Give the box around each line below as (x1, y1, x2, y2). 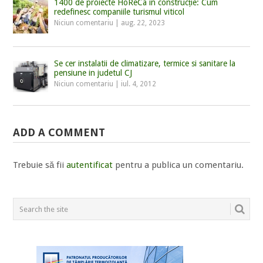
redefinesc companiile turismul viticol (54, 7, 185, 16)
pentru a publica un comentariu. (113, 160, 244, 171)
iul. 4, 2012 (121, 80, 157, 88)
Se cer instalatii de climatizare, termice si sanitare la (54, 59, 236, 68)
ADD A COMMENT (13, 126, 106, 139)
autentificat (66, 160, 113, 171)
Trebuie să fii (13, 160, 67, 171)
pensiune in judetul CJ (54, 68, 133, 77)
